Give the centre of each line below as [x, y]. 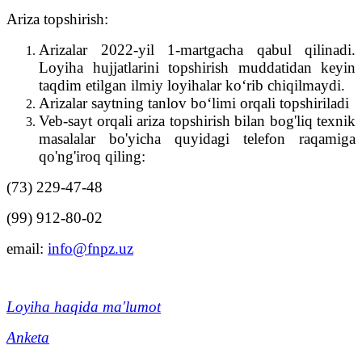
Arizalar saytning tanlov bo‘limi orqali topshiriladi [194, 103]
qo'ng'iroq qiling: [92, 156]
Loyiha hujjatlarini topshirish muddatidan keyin [197, 67]
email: [27, 248]
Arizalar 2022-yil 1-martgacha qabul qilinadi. [197, 49]
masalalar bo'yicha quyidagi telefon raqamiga [197, 138]
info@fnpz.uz [90, 248]
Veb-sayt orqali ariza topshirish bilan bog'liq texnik [197, 120]
